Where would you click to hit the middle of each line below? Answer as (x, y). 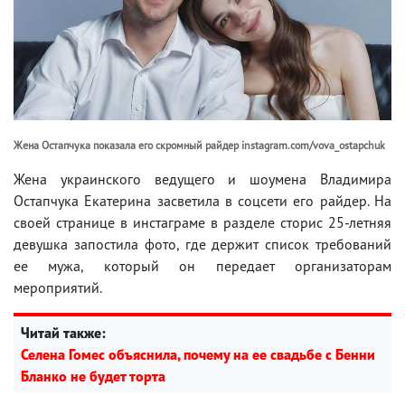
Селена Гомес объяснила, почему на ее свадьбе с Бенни (198, 354)
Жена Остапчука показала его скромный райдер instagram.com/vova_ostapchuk (199, 145)
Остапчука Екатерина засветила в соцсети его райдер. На (202, 200)
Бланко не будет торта (93, 376)
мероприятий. (58, 287)
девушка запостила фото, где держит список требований (202, 244)
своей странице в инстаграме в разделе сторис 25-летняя (202, 222)
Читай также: (63, 332)
